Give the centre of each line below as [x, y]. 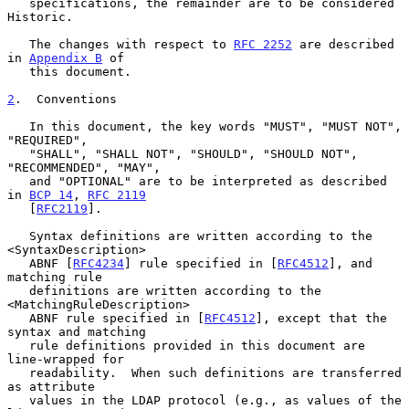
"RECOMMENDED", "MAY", [84, 167]
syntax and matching [77, 331]
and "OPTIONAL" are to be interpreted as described [18, 181]
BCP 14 [51, 194]
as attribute [51, 386]
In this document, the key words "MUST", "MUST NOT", [18, 126]
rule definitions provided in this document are [18, 345]
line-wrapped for [66, 359]
